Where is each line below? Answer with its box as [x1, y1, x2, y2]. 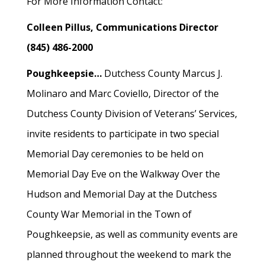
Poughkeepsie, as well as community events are [27, 228, 238, 241]
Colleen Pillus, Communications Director [27, 21, 218, 34]
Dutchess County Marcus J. [102, 67, 222, 80]
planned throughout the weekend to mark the [27, 248, 231, 261]
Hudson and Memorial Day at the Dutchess [27, 188, 217, 201]
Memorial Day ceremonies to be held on [27, 147, 203, 160]
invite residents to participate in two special [27, 127, 219, 140]
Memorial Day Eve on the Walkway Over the [27, 167, 220, 180]
